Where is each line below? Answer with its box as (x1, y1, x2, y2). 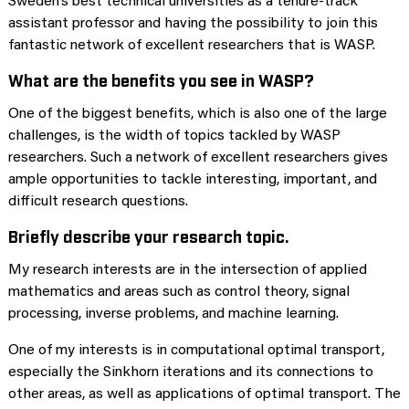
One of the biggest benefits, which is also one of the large (8, 106, 387, 121)
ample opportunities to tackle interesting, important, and (8, 172, 377, 187)
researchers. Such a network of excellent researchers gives (8, 150, 388, 165)
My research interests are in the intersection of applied (8, 262, 367, 278)
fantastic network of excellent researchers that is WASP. (8, 37, 375, 53)
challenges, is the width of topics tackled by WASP (8, 128, 341, 143)
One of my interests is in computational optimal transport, (8, 342, 384, 358)
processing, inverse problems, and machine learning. (8, 306, 339, 321)
